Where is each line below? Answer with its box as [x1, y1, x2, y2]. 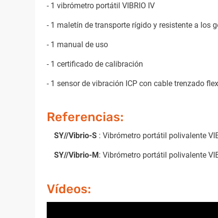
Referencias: [47, 109, 124, 125]
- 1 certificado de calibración [47, 59, 143, 69]
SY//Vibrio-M [54, 150, 99, 160]
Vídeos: [47, 181, 91, 196]
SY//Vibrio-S [54, 131, 99, 141]
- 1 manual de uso [47, 39, 108, 49]
